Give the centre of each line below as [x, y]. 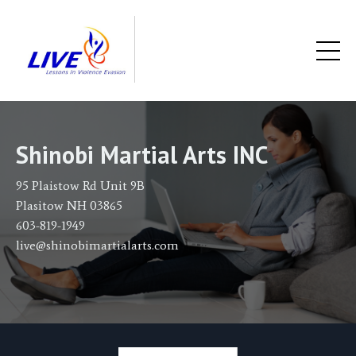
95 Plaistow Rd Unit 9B [80, 186]
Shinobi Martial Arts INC [142, 155]
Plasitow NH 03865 [69, 206]
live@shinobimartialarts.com [97, 246]
